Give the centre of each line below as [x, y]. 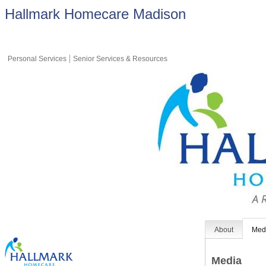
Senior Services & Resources [120, 59]
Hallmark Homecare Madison [95, 14]
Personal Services [37, 59]
